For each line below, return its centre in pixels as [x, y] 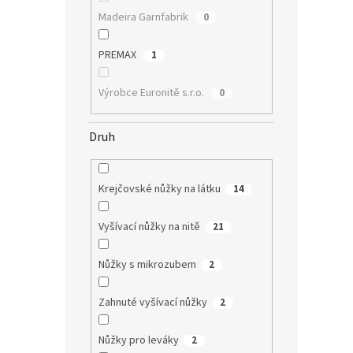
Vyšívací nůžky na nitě [149, 227]
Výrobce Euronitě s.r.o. [152, 93]
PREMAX [118, 56]
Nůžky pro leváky [138, 341]
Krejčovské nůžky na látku [159, 190]
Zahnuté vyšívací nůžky [152, 303]
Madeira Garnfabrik [144, 18]
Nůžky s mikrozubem [147, 265]
